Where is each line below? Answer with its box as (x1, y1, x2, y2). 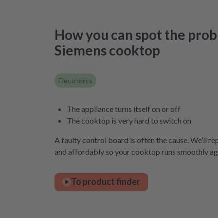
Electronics (58, 76, 92, 85)
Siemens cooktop (54, 41, 160, 58)
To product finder (71, 176, 140, 187)
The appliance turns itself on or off (67, 104, 181, 113)
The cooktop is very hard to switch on (67, 115, 191, 125)
